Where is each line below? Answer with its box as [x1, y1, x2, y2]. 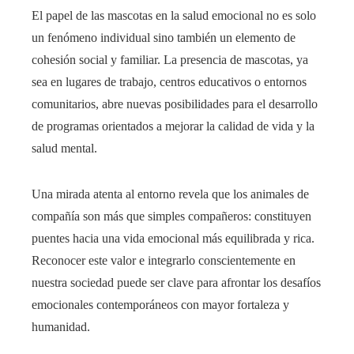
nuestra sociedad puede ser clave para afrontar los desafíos [32, 276, 321, 289]
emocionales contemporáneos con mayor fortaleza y [32, 298, 289, 311]
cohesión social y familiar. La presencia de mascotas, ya [32, 53, 308, 66]
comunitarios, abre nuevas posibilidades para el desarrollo [32, 97, 318, 111]
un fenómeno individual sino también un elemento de [32, 31, 296, 44]
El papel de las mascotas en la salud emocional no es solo [32, 9, 316, 22]
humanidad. [32, 320, 90, 333]
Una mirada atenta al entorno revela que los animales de [32, 187, 309, 201]
